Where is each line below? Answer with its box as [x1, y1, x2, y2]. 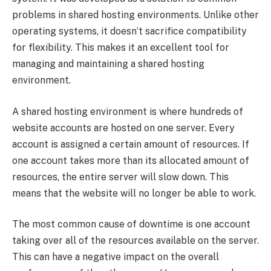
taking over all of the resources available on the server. [12, 235, 259, 247]
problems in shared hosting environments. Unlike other [12, 9, 259, 21]
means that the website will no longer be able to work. [12, 187, 256, 199]
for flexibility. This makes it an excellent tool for [12, 42, 229, 54]
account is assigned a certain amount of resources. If [12, 138, 249, 150]
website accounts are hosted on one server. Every [12, 122, 235, 134]
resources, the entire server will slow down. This [12, 171, 229, 183]
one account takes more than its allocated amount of [12, 154, 249, 166]
